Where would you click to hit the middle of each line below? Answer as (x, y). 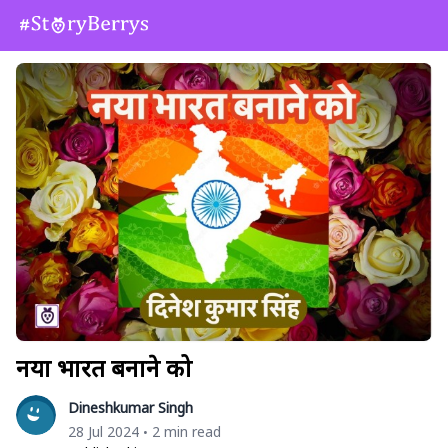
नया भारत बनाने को (104, 367)
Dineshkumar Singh (130, 407)
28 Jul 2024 (103, 431)
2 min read (186, 431)
